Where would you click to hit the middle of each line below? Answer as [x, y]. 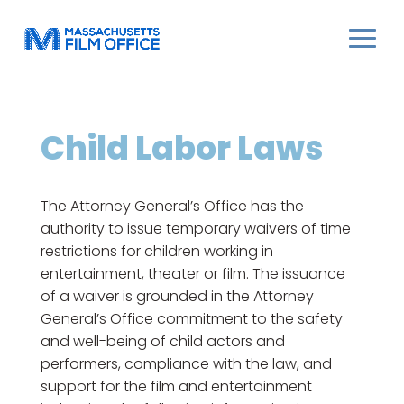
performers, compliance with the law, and [186, 364]
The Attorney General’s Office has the [172, 206]
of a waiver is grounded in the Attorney [177, 296]
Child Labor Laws [181, 148]
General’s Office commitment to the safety [191, 319]
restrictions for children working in [156, 251]
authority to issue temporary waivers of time [195, 229]
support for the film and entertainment [176, 386]
